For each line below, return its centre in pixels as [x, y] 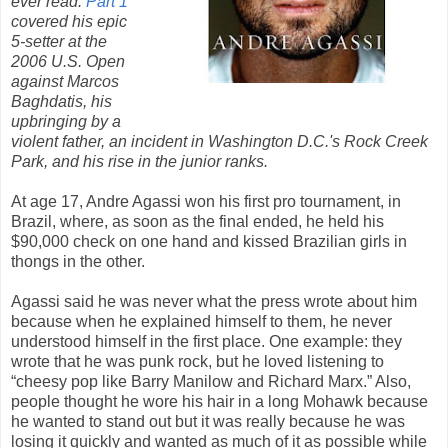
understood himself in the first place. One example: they [206, 341]
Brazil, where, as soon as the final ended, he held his [197, 221]
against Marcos [65, 81]
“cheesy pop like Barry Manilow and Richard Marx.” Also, [211, 381]
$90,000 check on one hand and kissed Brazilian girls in [209, 241]
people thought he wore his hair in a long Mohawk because [219, 401]
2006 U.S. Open [68, 61]
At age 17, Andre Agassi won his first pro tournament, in [206, 201]
